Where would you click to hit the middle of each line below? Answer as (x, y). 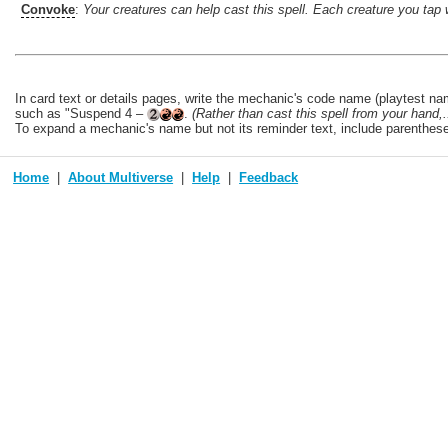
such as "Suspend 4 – (81, 113)
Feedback (269, 177)
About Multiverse (121, 177)
